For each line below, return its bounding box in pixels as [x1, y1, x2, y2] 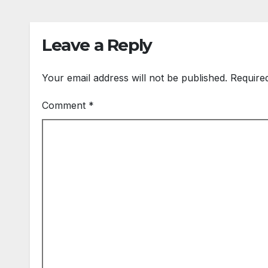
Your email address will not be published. [42, 72, 227, 84]
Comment [42, 99, 89, 112]
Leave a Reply [42, 34, 152, 55]
